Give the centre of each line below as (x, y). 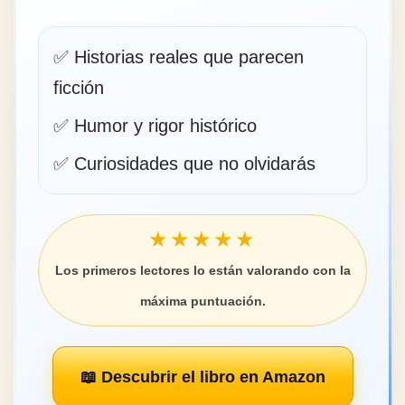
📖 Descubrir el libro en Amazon (202, 377)
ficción (79, 87)
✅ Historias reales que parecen (179, 57)
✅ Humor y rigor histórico (155, 125)
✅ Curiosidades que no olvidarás (184, 163)
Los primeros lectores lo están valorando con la (202, 270)
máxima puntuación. (202, 301)
